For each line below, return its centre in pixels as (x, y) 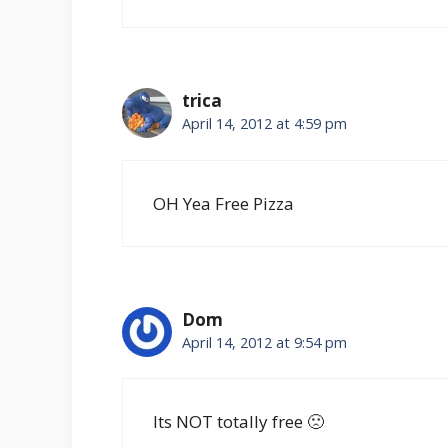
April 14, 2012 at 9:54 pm (264, 342)
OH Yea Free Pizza (223, 203)
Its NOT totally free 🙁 (238, 422)
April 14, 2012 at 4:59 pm (264, 124)
